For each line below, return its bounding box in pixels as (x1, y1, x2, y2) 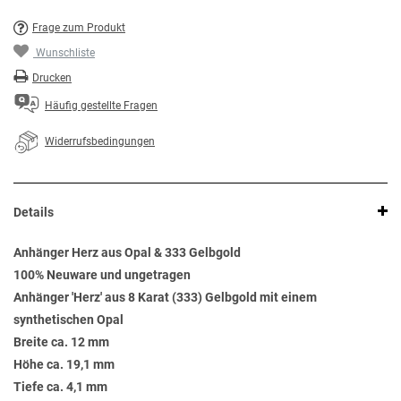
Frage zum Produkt (32, 21, 125, 35)
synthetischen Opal (13, 312, 124, 328)
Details (13, 205, 54, 220)
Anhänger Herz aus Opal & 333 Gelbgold (13, 245, 241, 260)
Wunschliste (36, 47, 95, 60)
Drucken (32, 72, 72, 85)
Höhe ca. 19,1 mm (13, 357, 115, 372)
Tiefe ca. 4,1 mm (13, 380, 107, 395)
